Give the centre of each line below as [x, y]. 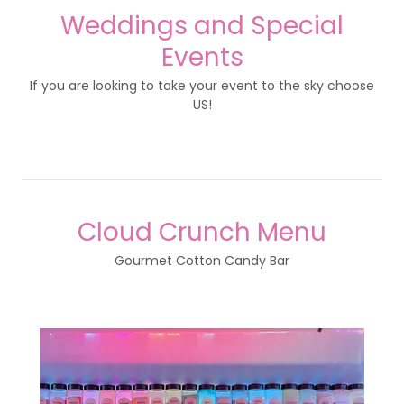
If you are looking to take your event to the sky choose [202, 86]
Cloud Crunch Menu [202, 233]
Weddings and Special [202, 26]
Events [202, 58]
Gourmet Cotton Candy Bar [202, 261]
